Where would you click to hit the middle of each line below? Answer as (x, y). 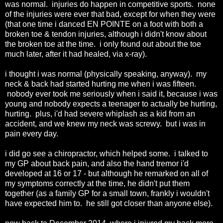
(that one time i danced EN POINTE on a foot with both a (104, 24)
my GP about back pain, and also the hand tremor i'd (97, 163)
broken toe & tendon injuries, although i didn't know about (106, 34)
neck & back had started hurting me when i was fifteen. (101, 84)
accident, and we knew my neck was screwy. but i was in (105, 123)
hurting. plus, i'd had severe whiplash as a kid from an (100, 113)
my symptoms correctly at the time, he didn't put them (97, 183)
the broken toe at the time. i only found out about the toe (103, 44)
